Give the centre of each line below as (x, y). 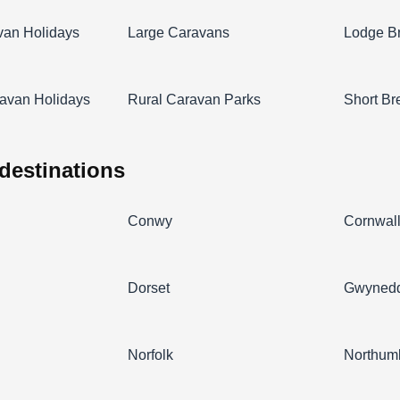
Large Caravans (179, 32)
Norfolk (151, 354)
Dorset (149, 287)
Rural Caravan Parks (195, 99)
